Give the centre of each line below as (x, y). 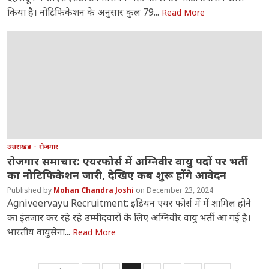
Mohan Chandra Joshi (95, 190)
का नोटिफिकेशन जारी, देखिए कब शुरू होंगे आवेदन (117, 175)
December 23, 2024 (180, 190)
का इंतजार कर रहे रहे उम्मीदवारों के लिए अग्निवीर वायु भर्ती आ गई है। (129, 218)
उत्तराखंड (20, 147)
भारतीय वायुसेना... (40, 232)
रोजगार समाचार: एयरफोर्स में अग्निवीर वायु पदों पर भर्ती (128, 161)
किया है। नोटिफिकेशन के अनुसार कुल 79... (85, 12)
